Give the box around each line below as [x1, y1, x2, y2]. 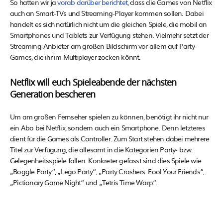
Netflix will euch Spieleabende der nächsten [10, 79, 177, 88]
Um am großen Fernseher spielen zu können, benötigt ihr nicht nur [10, 111, 208, 122]
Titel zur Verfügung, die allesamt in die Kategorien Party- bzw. [10, 144, 193, 155]
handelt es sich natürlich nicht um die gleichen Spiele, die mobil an [10, 19, 207, 29]
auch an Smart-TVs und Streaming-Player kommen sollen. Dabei [10, 8, 204, 18]
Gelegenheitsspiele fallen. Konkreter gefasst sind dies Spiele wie [10, 155, 202, 166]
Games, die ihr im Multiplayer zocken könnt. [10, 52, 141, 62]
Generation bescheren [10, 91, 95, 100]
